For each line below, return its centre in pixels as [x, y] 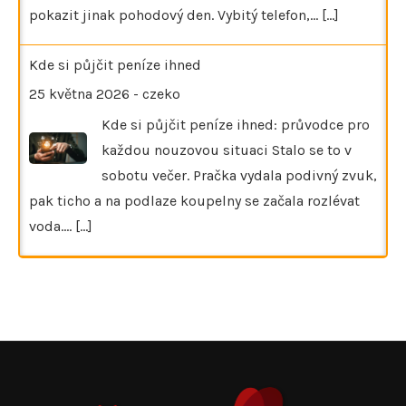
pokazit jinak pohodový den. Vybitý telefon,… [175, 14]
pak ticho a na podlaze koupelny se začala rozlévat [194, 200]
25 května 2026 [79, 93]
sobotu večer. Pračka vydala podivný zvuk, [239, 175]
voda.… [52, 226]
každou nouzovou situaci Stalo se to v [227, 150]
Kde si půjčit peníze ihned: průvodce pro [236, 124]
